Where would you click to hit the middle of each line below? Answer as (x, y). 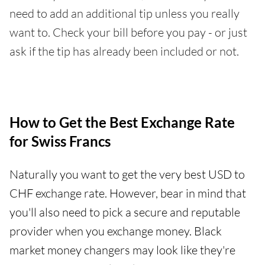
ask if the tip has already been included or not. (124, 51)
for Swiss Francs (60, 141)
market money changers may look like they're (122, 250)
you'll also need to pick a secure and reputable (125, 212)
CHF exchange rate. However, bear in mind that (128, 193)
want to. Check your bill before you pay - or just (128, 33)
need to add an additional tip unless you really (125, 14)
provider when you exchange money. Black (116, 231)
